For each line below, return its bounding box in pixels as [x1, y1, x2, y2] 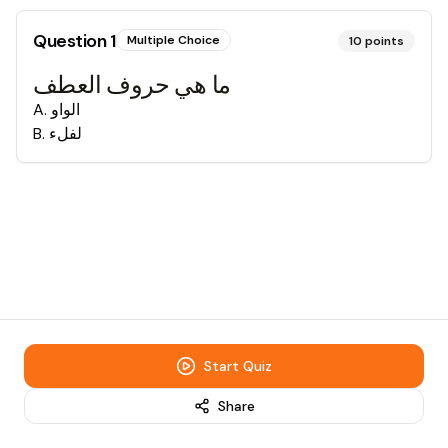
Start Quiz [204, 357, 272, 375]
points [365, 33, 404, 49]
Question [33, 29, 110, 53]
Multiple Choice [126, 32, 220, 48]
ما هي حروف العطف [33, 69, 231, 100]
